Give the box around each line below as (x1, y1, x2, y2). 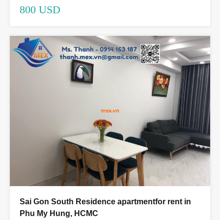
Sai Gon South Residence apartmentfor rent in (20, 197, 191, 206)
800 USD (20, 3, 60, 16)
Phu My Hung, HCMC (20, 209, 98, 218)
